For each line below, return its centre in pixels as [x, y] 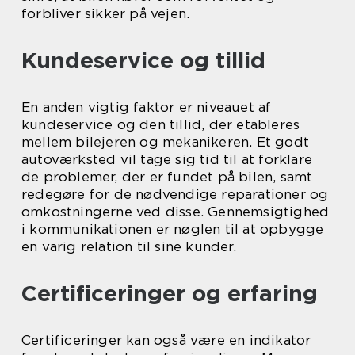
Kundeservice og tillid [143, 60]
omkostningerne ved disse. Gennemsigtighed [176, 212]
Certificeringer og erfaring [170, 293]
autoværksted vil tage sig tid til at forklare [167, 159]
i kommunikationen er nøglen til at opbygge [173, 229]
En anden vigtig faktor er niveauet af [147, 107]
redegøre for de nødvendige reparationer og [175, 194]
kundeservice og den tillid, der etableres [161, 124]
